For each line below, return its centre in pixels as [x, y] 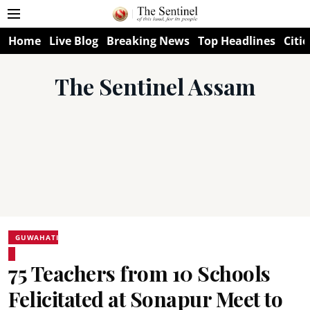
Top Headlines [237, 41]
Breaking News [148, 41]
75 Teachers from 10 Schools [139, 273]
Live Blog [74, 41]
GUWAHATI [37, 237]
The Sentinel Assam [155, 86]
